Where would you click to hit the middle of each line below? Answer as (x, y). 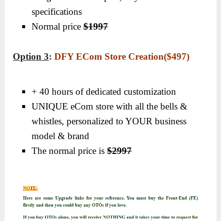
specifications (57, 12)
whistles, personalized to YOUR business (109, 121)
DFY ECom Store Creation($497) (122, 56)
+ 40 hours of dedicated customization (104, 91)
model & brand (61, 136)
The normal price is (70, 150)
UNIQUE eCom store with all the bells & (110, 106)
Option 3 (31, 56)
